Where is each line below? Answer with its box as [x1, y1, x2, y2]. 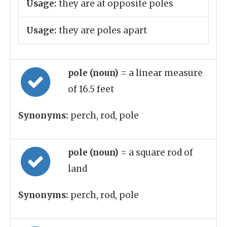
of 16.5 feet [68, 84, 114, 95]
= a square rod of [121, 147, 193, 158]
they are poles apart [57, 25, 147, 36]
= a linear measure [121, 67, 203, 79]
